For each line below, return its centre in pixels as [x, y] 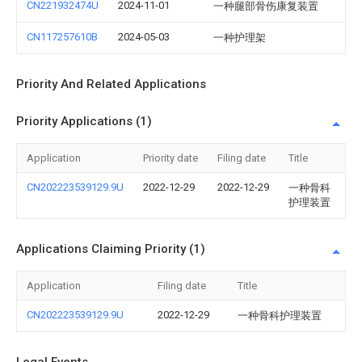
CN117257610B [62, 37]
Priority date [170, 158]
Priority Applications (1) [84, 121]
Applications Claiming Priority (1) [111, 249]
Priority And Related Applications [111, 84]
